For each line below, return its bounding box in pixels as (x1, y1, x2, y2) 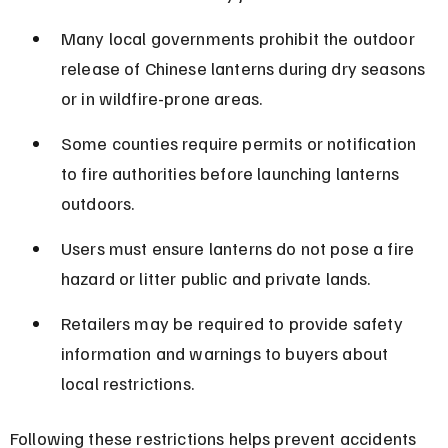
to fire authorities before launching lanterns (60, 161, 404, 184)
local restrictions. (60, 371, 194, 394)
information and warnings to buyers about (60, 341, 393, 364)
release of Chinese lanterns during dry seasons (60, 56, 430, 79)
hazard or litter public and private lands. (60, 266, 371, 289)
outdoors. (60, 191, 135, 214)
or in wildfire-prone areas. (60, 86, 263, 109)
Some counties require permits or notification (60, 131, 421, 154)
